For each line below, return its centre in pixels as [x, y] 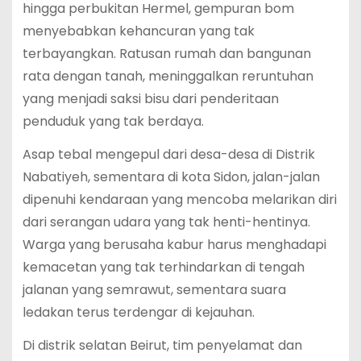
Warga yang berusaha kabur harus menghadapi [174, 245]
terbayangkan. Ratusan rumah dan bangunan [166, 54]
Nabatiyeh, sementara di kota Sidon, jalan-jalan [171, 177]
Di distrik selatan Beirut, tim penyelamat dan [162, 345]
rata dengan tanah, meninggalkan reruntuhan [168, 77]
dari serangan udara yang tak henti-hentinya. [166, 222]
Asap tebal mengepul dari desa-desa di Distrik [168, 155]
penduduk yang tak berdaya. [113, 122]
